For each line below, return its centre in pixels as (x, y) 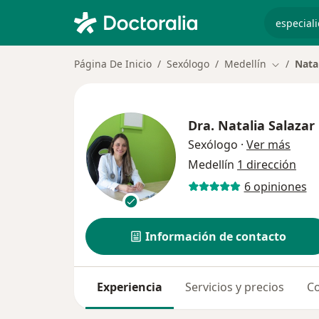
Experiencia (130, 287)
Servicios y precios (235, 287)
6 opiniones (275, 187)
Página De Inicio (113, 64)
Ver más (268, 144)
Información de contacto (216, 237)
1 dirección (267, 164)
